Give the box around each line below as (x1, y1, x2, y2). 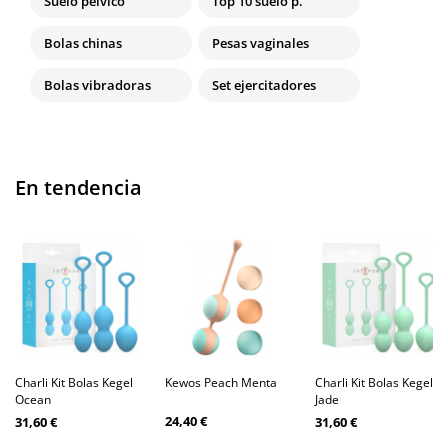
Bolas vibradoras (44, 76, 151, 95)
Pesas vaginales (212, 34, 309, 53)
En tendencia (15, 174, 142, 202)
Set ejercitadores (212, 76, 316, 95)
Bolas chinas (44, 34, 122, 53)
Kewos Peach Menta (165, 374, 277, 392)
